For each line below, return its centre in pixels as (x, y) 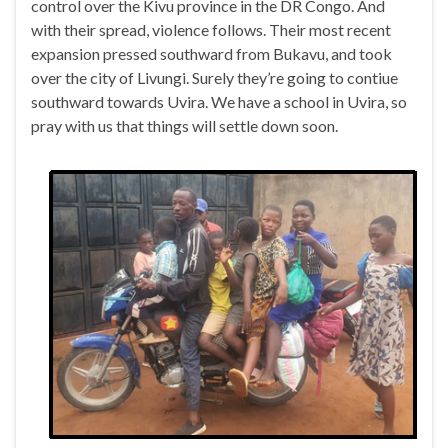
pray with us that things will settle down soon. (184, 126)
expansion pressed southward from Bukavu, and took (211, 54)
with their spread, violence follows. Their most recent (211, 30)
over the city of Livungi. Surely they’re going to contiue (214, 78)
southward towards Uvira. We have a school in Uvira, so (219, 102)
